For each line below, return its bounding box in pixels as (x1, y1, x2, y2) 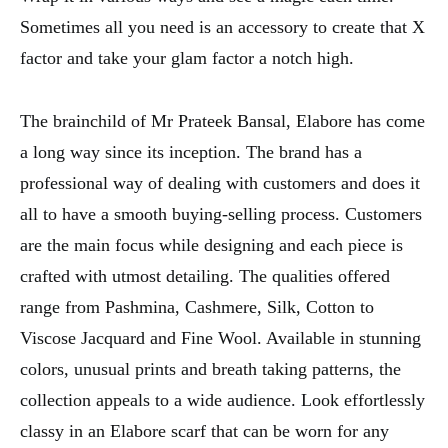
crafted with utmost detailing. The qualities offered (20, 265, 390, 286)
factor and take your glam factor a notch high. (20, 47, 354, 68)
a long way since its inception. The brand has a (20, 141, 362, 162)
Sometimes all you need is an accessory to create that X (20, 16, 425, 37)
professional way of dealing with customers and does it (20, 172, 420, 193)
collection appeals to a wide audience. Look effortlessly (20, 389, 425, 410)
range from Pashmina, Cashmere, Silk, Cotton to (20, 296, 374, 317)
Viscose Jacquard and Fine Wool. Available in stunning (20, 327, 421, 348)
